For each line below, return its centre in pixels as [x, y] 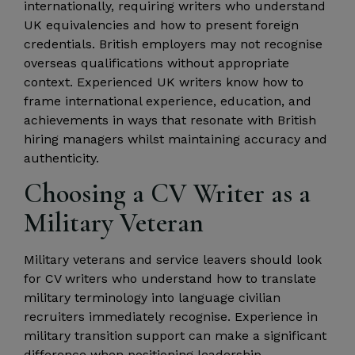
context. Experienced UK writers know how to [164, 82]
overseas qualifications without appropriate [157, 63]
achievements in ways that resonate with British [170, 120]
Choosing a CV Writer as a [167, 193]
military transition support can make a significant [175, 335]
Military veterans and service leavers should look [173, 259]
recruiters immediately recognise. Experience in [171, 316]
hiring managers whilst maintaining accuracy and [176, 139]
